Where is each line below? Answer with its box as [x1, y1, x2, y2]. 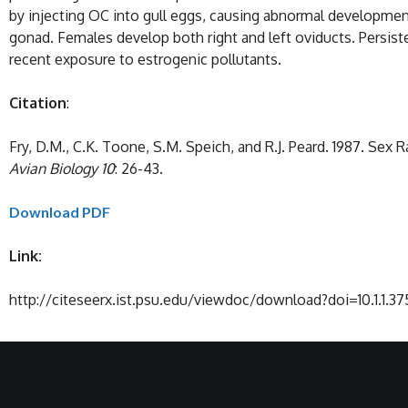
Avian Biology [9, 159, 97, 178]
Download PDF [9, 203, 110, 221]
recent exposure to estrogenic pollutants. [9, 50, 281, 69]
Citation [9, 94, 66, 113]
